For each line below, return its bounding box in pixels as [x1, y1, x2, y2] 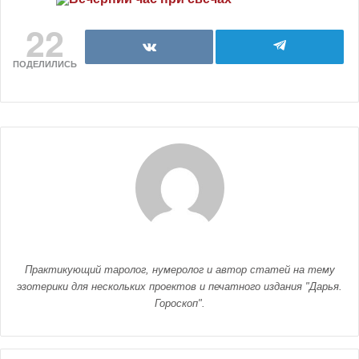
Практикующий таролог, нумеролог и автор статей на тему [24, 264, 335, 276]
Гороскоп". [154, 297, 205, 309]
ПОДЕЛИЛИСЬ [13, 59, 77, 69]
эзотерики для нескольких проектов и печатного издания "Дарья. [17, 280, 342, 292]
